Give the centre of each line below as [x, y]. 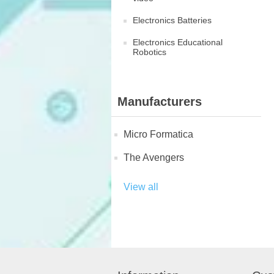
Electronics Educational [178, 42]
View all [141, 187]
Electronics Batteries [172, 20]
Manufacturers [160, 102]
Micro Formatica [158, 134]
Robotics [150, 52]
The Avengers [154, 157]
